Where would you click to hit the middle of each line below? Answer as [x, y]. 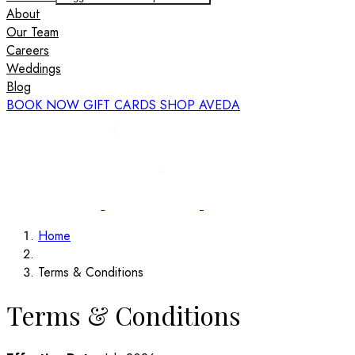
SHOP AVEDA [200, 105]
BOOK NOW [45, 105]
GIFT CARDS [122, 105]
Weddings [34, 69]
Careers [28, 51]
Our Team [32, 32]
